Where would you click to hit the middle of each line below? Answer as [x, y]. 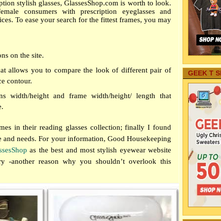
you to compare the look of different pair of [101, 70]
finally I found [148, 127]
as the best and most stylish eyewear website [99, 150]
